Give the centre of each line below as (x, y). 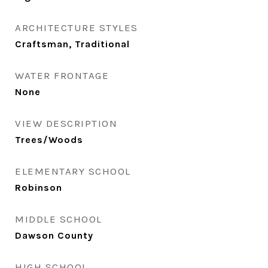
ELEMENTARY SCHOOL (73, 171)
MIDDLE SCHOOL (59, 219)
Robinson (39, 188)
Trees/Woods (49, 140)
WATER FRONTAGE (62, 75)
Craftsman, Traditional (72, 44)
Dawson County (54, 235)
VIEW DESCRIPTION (66, 123)
